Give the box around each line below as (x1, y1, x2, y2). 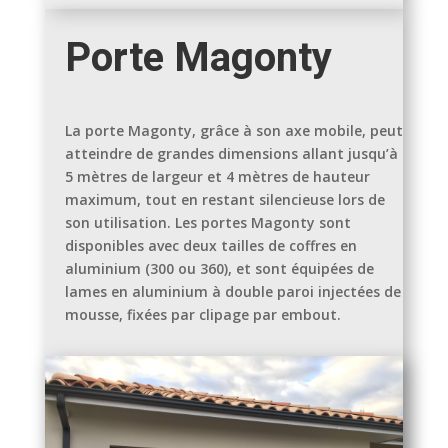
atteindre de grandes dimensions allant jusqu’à (64, 143, 398, 163)
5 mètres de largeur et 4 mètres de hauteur (64, 166, 370, 186)
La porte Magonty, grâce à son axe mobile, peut (64, 120, 403, 140)
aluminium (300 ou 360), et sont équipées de (64, 258, 374, 278)
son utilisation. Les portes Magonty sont (64, 212, 351, 232)
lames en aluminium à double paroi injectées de (64, 281, 401, 301)
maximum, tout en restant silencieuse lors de (64, 189, 385, 209)
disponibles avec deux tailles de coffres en (64, 235, 357, 255)
